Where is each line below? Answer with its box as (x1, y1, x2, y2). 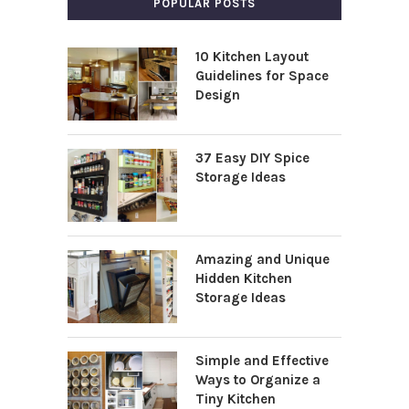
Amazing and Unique (195, 251, 330, 268)
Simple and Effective (195, 352, 329, 370)
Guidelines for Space (195, 68, 329, 85)
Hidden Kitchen (195, 270, 292, 288)
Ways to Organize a (195, 372, 320, 389)
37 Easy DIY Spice (195, 150, 309, 167)
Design (195, 87, 240, 104)
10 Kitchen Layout (195, 48, 309, 66)
